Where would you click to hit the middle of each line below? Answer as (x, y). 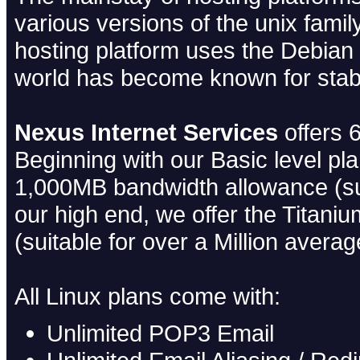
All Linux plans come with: (147, 296)
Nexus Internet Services (146, 132)
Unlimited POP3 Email (160, 333)
